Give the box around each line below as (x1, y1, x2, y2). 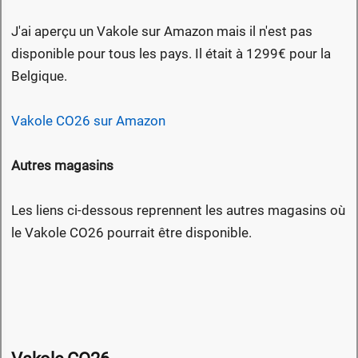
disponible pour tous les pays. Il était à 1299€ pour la (11, 46, 331, 62)
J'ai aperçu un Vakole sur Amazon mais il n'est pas (11, 23, 312, 40)
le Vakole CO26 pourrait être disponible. (11, 225, 252, 241)
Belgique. (11, 68, 67, 85)
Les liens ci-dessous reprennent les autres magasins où (11, 202, 345, 219)
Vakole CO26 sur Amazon (11, 113, 165, 129)
